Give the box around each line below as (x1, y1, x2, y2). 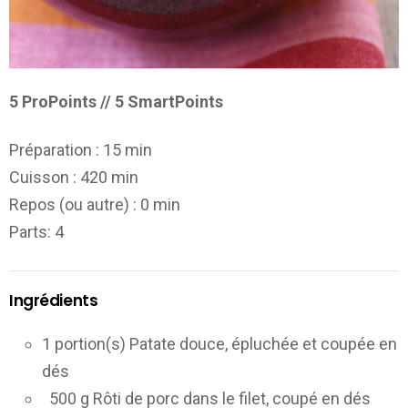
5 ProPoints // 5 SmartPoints (9, 92, 223, 112)
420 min (76, 167, 138, 187)
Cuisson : (9, 167, 76, 187)
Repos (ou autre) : (9, 194, 137, 214)
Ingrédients (9, 290, 98, 312)
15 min (99, 139, 152, 159)
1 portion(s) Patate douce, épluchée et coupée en (42, 333, 397, 353)
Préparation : (9, 139, 99, 159)
